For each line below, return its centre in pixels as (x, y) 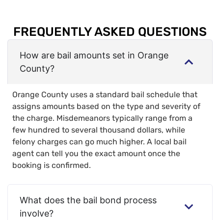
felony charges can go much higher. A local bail (99, 142)
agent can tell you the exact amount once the (96, 154)
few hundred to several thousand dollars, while (99, 130)
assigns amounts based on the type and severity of (106, 107)
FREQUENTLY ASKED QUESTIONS (110, 32)
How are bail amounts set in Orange (94, 55)
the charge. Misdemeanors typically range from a (102, 118)
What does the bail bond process (88, 200)
